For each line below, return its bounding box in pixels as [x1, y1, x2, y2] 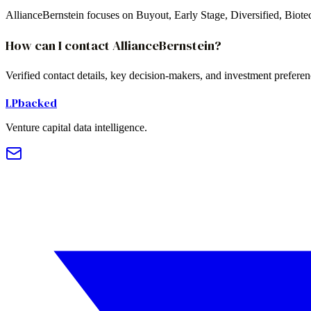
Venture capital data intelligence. [6, 121, 147, 133]
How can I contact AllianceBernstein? [6, 37, 221, 55]
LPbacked [6, 94, 57, 110]
